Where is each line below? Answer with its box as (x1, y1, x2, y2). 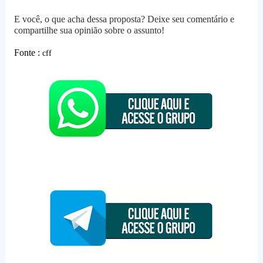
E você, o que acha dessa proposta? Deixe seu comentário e (14, 14, 234, 25)
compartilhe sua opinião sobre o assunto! (14, 25, 164, 36)
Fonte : (14, 48, 42, 58)
